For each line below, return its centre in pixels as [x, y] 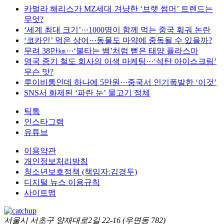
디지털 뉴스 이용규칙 [62, 182]
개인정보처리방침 [56, 161]
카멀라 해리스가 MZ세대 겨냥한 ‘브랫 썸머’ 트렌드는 [118, 8]
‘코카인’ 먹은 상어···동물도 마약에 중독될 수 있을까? [118, 40]
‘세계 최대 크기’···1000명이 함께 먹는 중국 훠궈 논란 [117, 29]
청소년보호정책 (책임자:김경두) [80, 171]
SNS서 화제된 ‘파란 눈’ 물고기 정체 [87, 92]
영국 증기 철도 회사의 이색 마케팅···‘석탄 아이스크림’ [120, 61]
